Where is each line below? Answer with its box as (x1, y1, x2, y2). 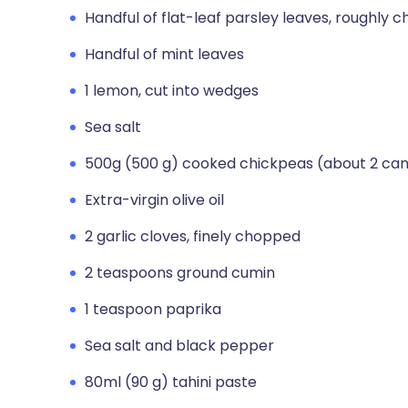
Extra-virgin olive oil (85, 189, 224, 210)
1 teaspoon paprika (85, 299, 221, 320)
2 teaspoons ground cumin (85, 262, 275, 283)
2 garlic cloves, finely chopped (85, 226, 301, 247)
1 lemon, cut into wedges (85, 80, 259, 101)
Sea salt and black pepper (85, 335, 274, 356)
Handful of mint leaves (85, 44, 244, 65)
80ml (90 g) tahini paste (85, 372, 257, 393)
